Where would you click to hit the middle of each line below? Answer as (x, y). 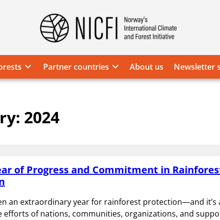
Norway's (124, 33)
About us (146, 67)
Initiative (123, 92)
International (131, 44)
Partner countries (76, 67)
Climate (121, 56)
